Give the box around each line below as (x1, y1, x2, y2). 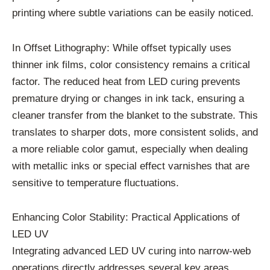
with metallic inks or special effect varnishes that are (12, 160, 250, 172)
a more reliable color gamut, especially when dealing (12, 143, 248, 155)
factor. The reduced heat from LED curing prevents (12, 75, 240, 87)
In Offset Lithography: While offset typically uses (12, 42, 231, 54)
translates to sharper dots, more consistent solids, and (12, 126, 258, 138)
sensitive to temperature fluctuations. (12, 177, 179, 189)
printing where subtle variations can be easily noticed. (12, 7, 254, 19)
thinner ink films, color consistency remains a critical (12, 58, 250, 71)
